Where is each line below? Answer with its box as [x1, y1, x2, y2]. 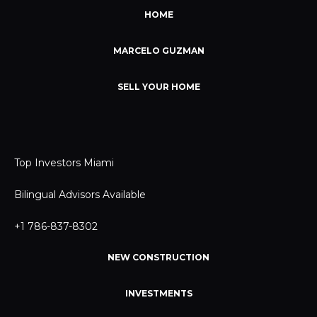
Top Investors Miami [14, 156, 114, 169]
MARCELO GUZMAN [113, 45, 204, 56]
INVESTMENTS [125, 287, 192, 299]
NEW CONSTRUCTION [108, 251, 209, 263]
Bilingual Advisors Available [14, 188, 146, 201]
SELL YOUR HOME [117, 81, 200, 92]
